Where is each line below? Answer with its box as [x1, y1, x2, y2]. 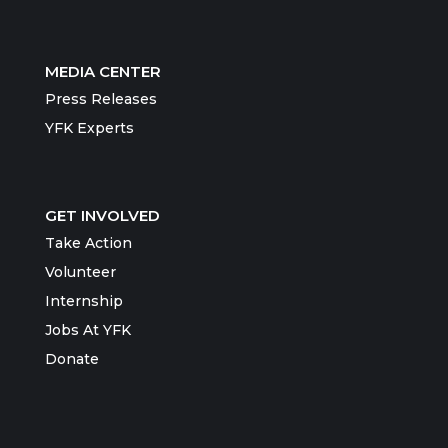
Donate [45, 349, 99, 368]
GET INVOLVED [45, 205, 160, 225]
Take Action [45, 233, 132, 252]
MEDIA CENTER [45, 61, 161, 81]
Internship [45, 291, 123, 310]
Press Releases [45, 89, 157, 108]
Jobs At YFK [45, 320, 131, 339]
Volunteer [45, 262, 116, 281]
